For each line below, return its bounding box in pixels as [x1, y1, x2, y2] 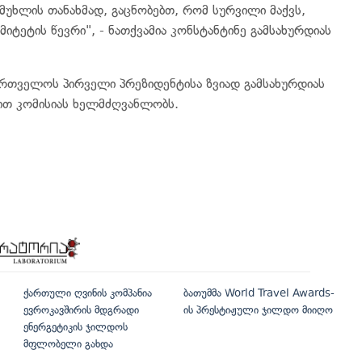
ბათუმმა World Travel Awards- [183, 286, 335, 299]
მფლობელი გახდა [23, 337, 113, 350]
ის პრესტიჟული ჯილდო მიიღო [183, 303, 333, 316]
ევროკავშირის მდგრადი [23, 303, 139, 316]
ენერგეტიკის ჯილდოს [23, 320, 128, 333]
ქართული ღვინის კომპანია [23, 286, 152, 299]
